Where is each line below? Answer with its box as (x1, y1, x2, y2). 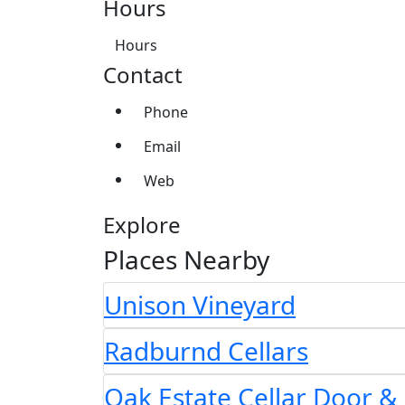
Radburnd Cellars (104, 334, 308, 369)
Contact (103, 60, 183, 90)
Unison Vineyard (104, 287, 296, 323)
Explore (103, 210, 181, 240)
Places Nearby (103, 242, 269, 278)
